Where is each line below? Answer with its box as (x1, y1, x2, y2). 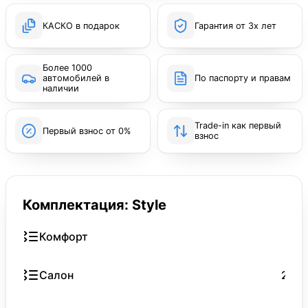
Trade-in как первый (194, 120, 281, 131)
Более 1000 (42, 63, 92, 74)
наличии (42, 83, 79, 94)
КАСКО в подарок (42, 20, 120, 31)
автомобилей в (42, 73, 109, 84)
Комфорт (39, 229, 88, 243)
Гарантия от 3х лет (194, 20, 276, 31)
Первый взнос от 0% (42, 125, 131, 136)
